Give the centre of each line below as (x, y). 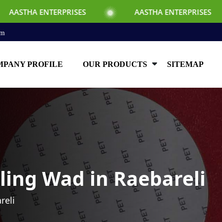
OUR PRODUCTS (115, 64)
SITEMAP (185, 64)
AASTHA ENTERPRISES (118, 12)
